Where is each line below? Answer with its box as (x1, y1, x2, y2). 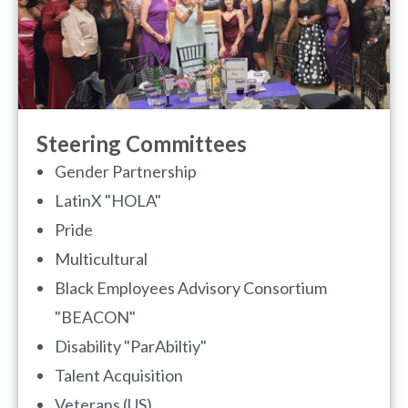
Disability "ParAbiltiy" (55, 336, 207, 357)
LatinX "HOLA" (55, 190, 161, 211)
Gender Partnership (55, 161, 197, 182)
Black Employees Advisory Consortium (55, 278, 327, 299)
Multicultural (55, 249, 148, 270)
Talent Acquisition (55, 365, 183, 386)
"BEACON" (55, 307, 136, 328)
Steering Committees (36, 130, 247, 158)
